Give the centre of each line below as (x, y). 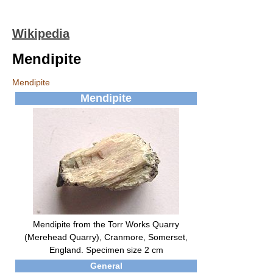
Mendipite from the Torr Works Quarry (106, 224)
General (106, 266)
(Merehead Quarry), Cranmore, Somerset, (106, 237)
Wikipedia (41, 34)
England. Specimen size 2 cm (106, 250)
